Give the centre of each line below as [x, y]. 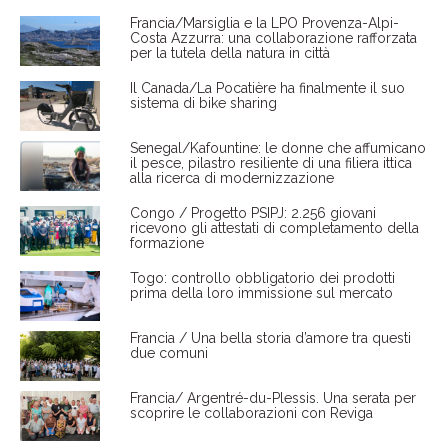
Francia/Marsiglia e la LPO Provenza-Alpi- [264, 23]
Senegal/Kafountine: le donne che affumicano [277, 148]
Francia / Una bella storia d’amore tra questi [270, 338]
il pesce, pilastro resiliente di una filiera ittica [270, 163]
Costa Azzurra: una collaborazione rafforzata [273, 38]
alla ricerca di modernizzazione [231, 178]
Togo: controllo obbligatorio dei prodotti [262, 278]
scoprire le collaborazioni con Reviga [251, 413]
